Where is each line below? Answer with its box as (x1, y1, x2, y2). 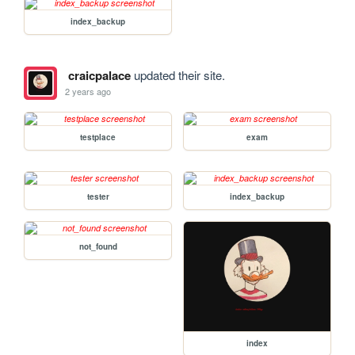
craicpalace (67, 66, 131, 84)
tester (86, 190, 109, 202)
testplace (80, 131, 116, 143)
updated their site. (130, 66, 225, 83)
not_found (78, 240, 117, 252)
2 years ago (65, 85, 112, 98)
